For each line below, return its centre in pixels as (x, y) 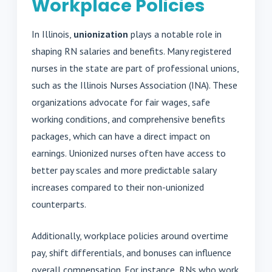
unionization (101, 34)
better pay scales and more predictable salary (124, 170)
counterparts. (59, 204)
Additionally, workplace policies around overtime (130, 235)
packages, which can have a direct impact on (121, 136)
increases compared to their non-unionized (118, 187)
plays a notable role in (175, 34)
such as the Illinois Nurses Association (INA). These (134, 85)
